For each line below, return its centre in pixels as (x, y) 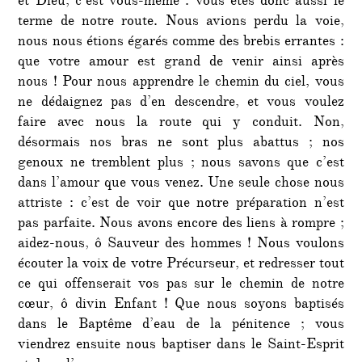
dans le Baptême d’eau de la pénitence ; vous (181, 325)
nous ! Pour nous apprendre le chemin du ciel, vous (181, 83)
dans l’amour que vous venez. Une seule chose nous (181, 184)
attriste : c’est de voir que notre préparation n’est (181, 204)
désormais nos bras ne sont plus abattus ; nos (181, 143)
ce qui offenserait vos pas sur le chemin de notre (181, 285)
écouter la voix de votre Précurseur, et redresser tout (181, 265)
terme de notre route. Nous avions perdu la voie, (181, 22)
